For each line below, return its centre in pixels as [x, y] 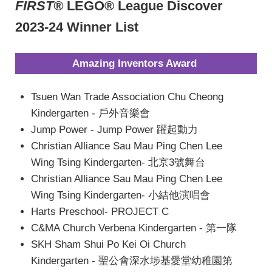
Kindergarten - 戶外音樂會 [90, 114]
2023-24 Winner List [77, 27]
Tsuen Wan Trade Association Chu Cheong [127, 97]
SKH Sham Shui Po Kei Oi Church [108, 245]
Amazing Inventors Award [134, 64]
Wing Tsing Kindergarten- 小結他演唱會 [120, 195]
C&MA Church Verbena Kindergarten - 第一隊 [134, 228]
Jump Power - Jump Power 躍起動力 [114, 130]
